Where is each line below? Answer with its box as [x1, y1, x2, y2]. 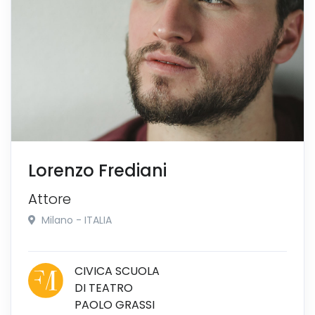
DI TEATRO [75, 280, 133, 297]
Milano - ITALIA [39, 213, 112, 228]
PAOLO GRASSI [75, 297, 155, 314]
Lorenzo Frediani [28, 159, 167, 183]
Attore [28, 189, 71, 210]
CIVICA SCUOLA [75, 263, 160, 280]
